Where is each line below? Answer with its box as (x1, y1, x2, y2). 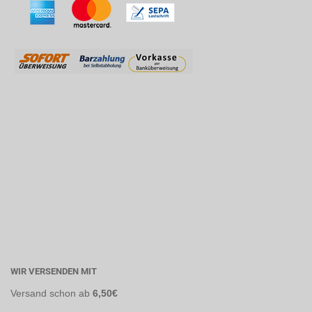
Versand (10, 288, 47, 299)
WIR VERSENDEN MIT (10, 266, 97, 276)
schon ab (49, 288, 90, 299)
